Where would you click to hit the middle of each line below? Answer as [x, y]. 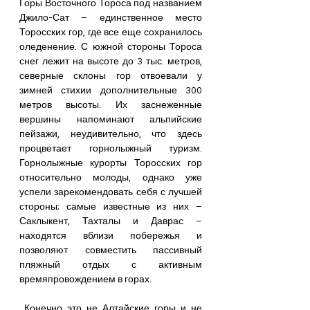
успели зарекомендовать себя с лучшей [111, 192]
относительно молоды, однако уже [111, 178]
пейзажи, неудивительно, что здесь [111, 134]
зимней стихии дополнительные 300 [111, 91]
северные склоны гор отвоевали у [111, 76]
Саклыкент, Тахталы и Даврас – [111, 221]
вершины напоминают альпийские [111, 120]
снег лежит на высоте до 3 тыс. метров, [111, 62]
